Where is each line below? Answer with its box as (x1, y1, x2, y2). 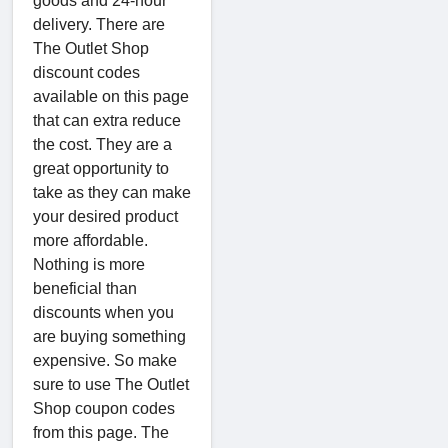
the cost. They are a (33, 135, 172, 153)
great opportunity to (33, 159, 169, 177)
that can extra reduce (33, 111, 181, 129)
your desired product (33, 207, 178, 225)
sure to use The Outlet (33, 375, 189, 393)
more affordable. (33, 231, 148, 249)
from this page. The (33, 423, 169, 441)
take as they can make (33, 183, 191, 201)
